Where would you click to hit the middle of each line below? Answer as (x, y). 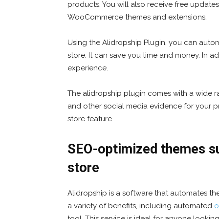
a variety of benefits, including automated (141, 206)
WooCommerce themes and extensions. (137, 17)
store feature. (90, 119)
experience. (88, 68)
